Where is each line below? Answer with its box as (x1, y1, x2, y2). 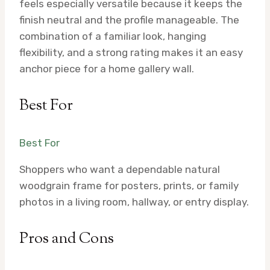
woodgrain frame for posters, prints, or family (19, 180, 239, 192)
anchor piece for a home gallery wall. (19, 62, 194, 75)
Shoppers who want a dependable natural (19, 163, 220, 176)
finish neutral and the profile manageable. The (19, 13, 239, 26)
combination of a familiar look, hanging (19, 30, 206, 42)
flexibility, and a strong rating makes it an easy (19, 46, 243, 58)
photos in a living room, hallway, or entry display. (19, 196, 249, 209)
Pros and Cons (19, 228, 114, 251)
